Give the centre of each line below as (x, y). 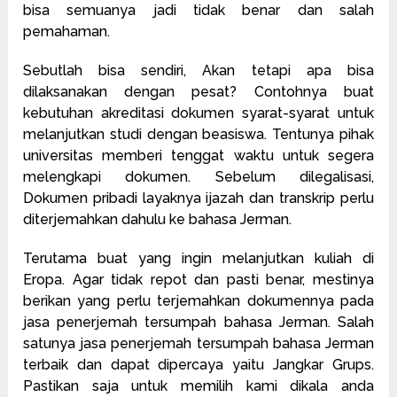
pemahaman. (67, 31)
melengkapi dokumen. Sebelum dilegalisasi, (198, 176)
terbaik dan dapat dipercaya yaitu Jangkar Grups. (198, 364)
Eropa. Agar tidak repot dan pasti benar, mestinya (198, 279)
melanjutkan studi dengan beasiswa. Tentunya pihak (198, 134)
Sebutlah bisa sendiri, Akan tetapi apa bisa (198, 70)
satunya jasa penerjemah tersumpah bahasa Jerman (198, 343)
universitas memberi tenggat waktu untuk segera (198, 155)
